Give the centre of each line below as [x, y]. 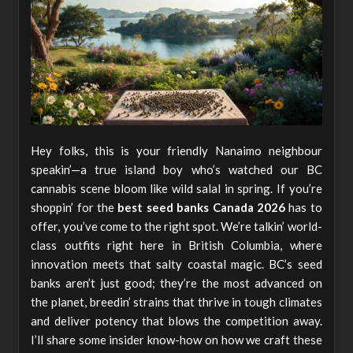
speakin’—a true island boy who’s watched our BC [176, 169]
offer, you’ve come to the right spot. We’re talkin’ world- [176, 226]
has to [303, 207]
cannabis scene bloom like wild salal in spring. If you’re [176, 188]
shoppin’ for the [74, 207]
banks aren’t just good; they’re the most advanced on [176, 282]
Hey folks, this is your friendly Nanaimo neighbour [176, 150]
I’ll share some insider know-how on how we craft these [176, 339]
